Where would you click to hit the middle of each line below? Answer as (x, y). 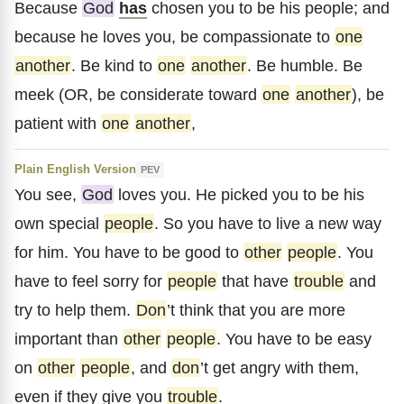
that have (255, 281)
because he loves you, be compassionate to (174, 37)
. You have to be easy (294, 339)
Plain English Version (75, 169)
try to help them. (75, 310)
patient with (58, 123)
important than (69, 339)
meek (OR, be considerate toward (138, 94)
